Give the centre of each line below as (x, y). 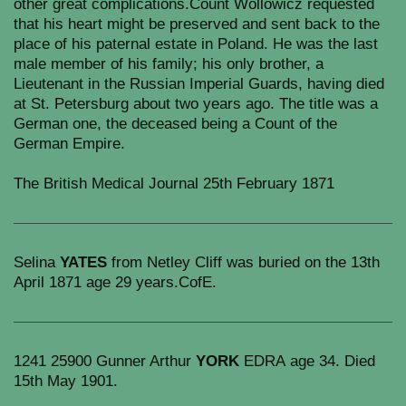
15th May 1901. (66, 381)
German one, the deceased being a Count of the (175, 124)
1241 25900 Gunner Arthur (105, 361)
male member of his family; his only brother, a (169, 64)
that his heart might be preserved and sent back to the (197, 24)
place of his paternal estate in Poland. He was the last (196, 44)
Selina (37, 262)
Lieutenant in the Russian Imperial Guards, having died (199, 84)
